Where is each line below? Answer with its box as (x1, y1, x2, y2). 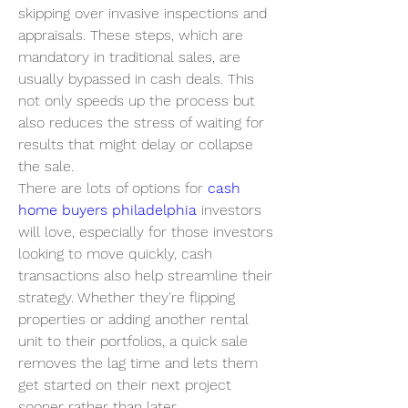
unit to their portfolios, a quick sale (18, 332, 248, 350)
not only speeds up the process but (18, 92, 255, 109)
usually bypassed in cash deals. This (18, 70, 254, 87)
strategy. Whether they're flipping (18, 289, 235, 306)
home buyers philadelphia (18, 201, 197, 219)
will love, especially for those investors (18, 223, 273, 240)
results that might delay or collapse (18, 136, 253, 153)
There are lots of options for (18, 179, 208, 197)
